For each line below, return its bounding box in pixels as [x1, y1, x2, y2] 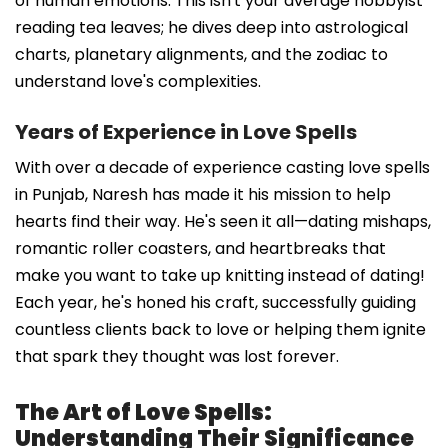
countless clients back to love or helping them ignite [15, 317, 426, 341]
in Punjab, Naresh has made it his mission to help [15, 182, 391, 206]
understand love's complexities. [15, 69, 261, 93]
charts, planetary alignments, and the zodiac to [15, 42, 388, 66]
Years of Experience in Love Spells [15, 117, 357, 146]
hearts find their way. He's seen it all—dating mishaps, [15, 209, 431, 233]
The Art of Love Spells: [15, 396, 272, 428]
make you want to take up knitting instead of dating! [15, 263, 425, 287]
